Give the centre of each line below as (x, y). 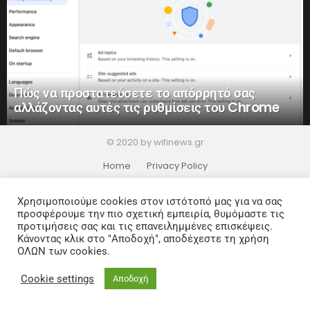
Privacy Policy (177, 165)
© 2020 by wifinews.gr (155, 142)
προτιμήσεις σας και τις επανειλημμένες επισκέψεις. (145, 226)
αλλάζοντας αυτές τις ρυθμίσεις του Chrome (147, 107)
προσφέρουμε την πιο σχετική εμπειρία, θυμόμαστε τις (151, 214)
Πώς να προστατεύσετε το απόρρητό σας (135, 93)
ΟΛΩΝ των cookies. (64, 251)
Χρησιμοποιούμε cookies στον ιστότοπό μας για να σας (150, 201)
